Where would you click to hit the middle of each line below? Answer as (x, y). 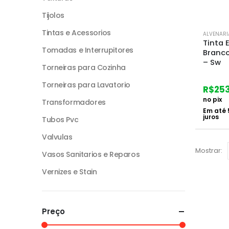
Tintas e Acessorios (77, 32)
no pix (212, 99)
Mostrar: (209, 150)
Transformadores (74, 102)
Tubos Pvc (60, 119)
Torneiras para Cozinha (84, 67)
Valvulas (57, 137)
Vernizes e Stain (70, 171)
